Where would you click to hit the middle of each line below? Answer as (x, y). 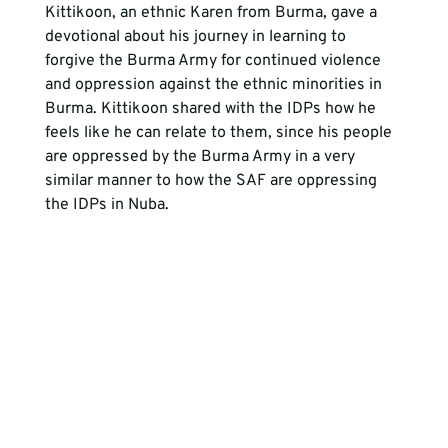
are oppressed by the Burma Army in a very (201, 156)
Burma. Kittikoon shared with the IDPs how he (212, 108)
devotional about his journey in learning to (197, 36)
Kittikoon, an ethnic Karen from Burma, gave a (212, 12)
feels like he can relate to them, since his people (220, 132)
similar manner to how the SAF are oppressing (212, 180)
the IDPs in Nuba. (106, 204)
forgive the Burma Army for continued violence (214, 60)
